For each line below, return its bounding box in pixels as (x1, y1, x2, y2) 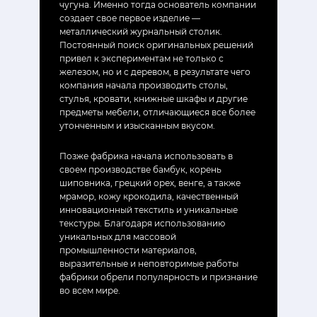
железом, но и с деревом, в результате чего (59, 66, 250, 77)
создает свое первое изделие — (59, 12, 200, 23)
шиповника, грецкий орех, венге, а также (59, 177, 241, 188)
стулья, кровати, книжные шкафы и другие (59, 93, 248, 104)
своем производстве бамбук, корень (59, 163, 221, 175)
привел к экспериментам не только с (59, 52, 224, 64)
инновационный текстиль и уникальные (59, 204, 238, 215)
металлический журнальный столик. (59, 25, 222, 37)
